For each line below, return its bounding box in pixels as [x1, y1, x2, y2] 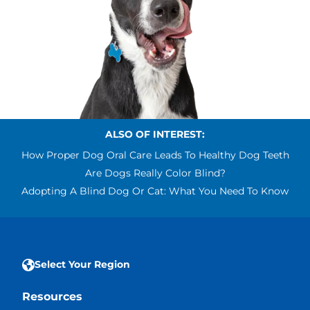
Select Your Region [35, 258, 130, 271]
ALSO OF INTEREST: [105, 128, 205, 141]
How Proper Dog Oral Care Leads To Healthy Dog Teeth [21, 149, 289, 162]
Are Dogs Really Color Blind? [84, 167, 226, 180]
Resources [22, 290, 82, 304]
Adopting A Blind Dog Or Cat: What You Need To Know [21, 185, 289, 198]
